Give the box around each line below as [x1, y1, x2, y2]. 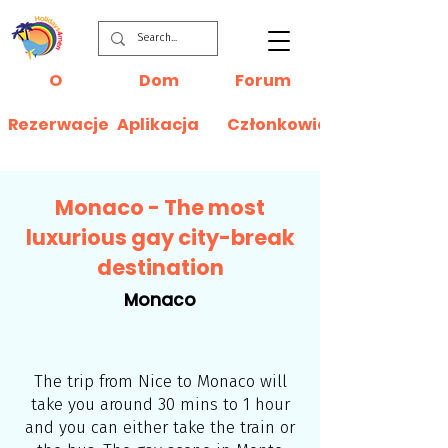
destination [96, 253, 224, 282]
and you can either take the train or [25, 417, 295, 438]
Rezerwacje [8, 113, 109, 136]
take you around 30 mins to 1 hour [30, 394, 290, 415]
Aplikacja [117, 113, 199, 136]
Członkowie [227, 113, 328, 136]
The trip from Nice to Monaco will [33, 371, 287, 392]
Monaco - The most [55, 193, 265, 222]
